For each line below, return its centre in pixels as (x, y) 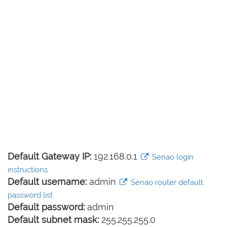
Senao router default (166, 182)
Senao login (172, 157)
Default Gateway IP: (49, 156)
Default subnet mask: (53, 220)
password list (30, 195)
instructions (28, 170)
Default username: (47, 182)
